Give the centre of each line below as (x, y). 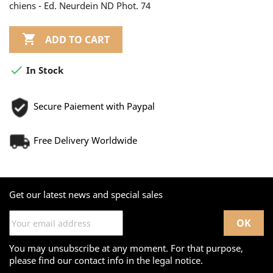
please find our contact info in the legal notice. (106, 261)
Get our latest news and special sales (86, 195)
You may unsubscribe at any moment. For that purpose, (126, 248)
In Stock (44, 70)
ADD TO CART (77, 39)
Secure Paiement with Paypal (94, 106)
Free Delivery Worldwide (85, 140)
